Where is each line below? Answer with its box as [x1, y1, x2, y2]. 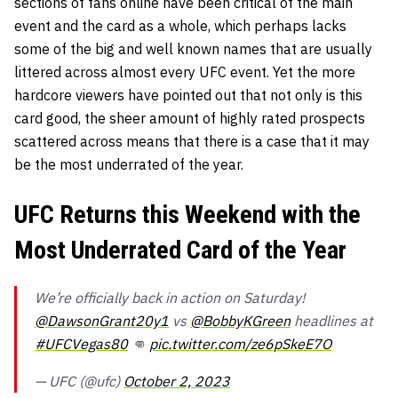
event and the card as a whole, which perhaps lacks [14, 16, 346, 35]
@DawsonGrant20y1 [35, 311, 169, 330]
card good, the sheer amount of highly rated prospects [14, 108, 365, 127]
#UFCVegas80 [35, 334, 128, 353]
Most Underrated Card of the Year [14, 235, 346, 265]
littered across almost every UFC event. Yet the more [14, 62, 355, 81]
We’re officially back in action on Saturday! [35, 288, 306, 306]
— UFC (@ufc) [35, 371, 123, 390]
